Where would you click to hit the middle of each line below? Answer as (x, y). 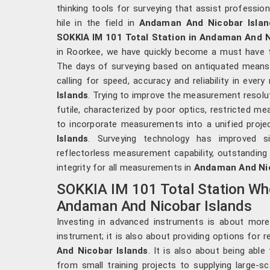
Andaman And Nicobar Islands (154, 206)
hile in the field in (98, 23)
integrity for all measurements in (125, 167)
